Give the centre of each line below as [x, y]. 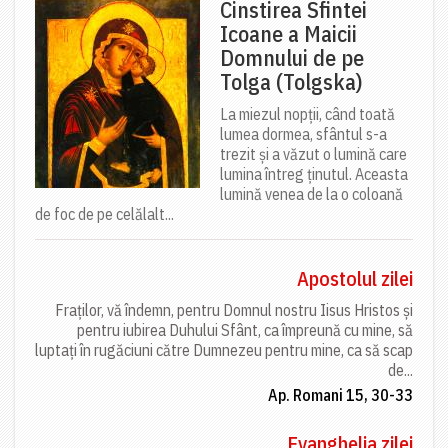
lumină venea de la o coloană [311, 193]
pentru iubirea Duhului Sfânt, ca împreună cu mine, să [245, 329]
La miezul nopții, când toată [307, 113]
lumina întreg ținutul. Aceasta [314, 173]
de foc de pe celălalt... [104, 213]
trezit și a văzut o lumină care [313, 153]
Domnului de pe [292, 57]
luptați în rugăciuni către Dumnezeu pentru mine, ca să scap [224, 349]
